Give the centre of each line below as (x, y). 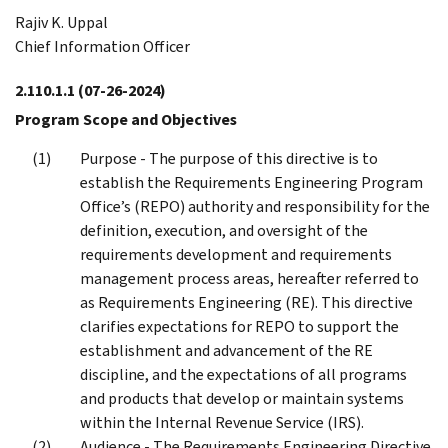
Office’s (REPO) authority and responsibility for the (255, 206)
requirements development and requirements (236, 254)
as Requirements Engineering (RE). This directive (246, 302)
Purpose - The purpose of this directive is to (229, 158)
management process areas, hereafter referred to (249, 278)
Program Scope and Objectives (126, 119)
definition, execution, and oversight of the (224, 230)
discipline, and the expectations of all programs (243, 374)
